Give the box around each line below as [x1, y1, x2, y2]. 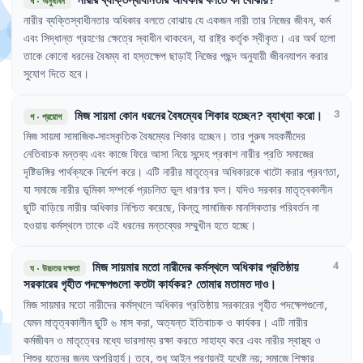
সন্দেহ [190, 146, 209, 162]
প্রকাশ [212, 146, 237, 162]
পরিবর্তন [280, 199, 309, 216]
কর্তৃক [229, 30, 249, 46]
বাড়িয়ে [40, 199, 64, 216]
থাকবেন [164, 30, 192, 46]
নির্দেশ [96, 164, 117, 180]
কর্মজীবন [23, 332, 53, 348]
